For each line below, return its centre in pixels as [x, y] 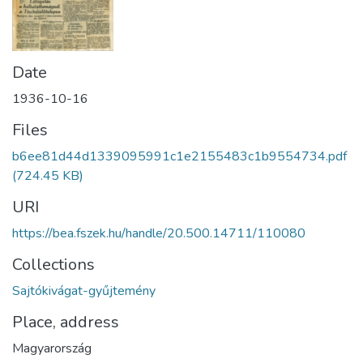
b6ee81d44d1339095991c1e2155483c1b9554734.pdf [179, 157]
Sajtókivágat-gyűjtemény [84, 291]
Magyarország [52, 349]
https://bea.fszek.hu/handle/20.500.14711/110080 [159, 234]
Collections [53, 265]
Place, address [66, 322]
